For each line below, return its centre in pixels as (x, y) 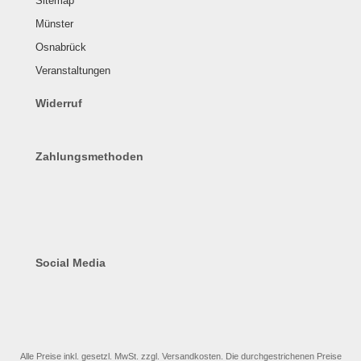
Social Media (71, 263)
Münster (54, 24)
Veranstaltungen (73, 71)
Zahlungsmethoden (89, 156)
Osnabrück (61, 47)
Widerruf (59, 103)
